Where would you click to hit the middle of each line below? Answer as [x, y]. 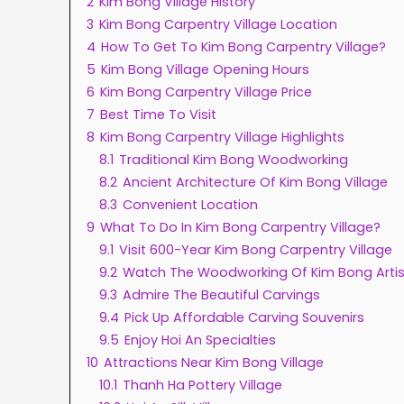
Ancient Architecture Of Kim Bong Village [255, 183]
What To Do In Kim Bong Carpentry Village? [240, 228]
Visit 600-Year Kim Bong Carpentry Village [256, 250]
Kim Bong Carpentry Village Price [206, 92]
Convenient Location [190, 205]
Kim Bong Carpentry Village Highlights [222, 138]
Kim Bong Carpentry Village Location [218, 25]
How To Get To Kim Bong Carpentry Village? [243, 47]
